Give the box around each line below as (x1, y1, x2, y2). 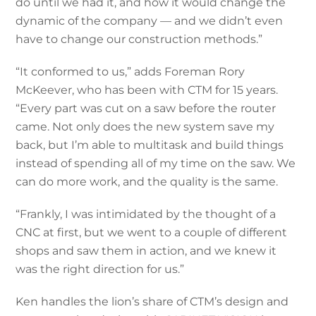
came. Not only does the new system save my (16, 119, 275, 133)
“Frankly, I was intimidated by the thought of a (16, 207, 276, 221)
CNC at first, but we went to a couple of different (16, 225, 288, 239)
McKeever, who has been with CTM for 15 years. (16, 83, 279, 97)
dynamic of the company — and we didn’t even (16, 13, 284, 28)
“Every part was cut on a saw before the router (16, 101, 276, 115)
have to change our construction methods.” (16, 32, 263, 46)
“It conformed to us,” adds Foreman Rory (16, 64, 245, 78)
